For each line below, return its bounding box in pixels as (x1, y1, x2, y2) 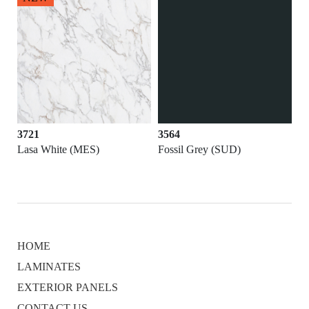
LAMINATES (17, 261, 81, 273)
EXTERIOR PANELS (17, 281, 118, 294)
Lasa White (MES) (17, 143, 99, 156)
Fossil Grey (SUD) (158, 143, 241, 156)
